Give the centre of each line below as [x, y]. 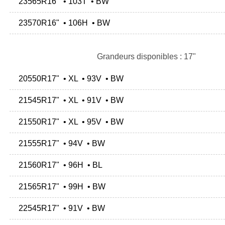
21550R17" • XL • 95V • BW [69, 122]
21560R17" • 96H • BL [59, 165]
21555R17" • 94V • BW [60, 144]
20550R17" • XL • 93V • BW [69, 79]
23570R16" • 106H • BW [62, 23]
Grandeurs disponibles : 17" [146, 57]
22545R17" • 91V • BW [60, 208]
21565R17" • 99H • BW [60, 187]
